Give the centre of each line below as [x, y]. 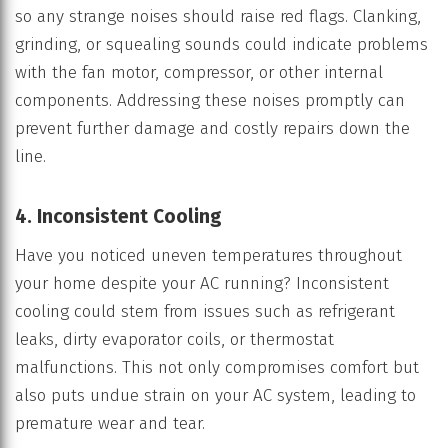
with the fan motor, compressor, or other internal [199, 72]
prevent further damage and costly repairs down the [212, 128]
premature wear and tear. [110, 424]
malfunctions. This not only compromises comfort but [217, 368]
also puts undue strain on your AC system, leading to [215, 396]
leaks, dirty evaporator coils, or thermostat [174, 340]
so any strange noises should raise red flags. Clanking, [218, 16]
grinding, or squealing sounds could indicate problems [221, 44]
